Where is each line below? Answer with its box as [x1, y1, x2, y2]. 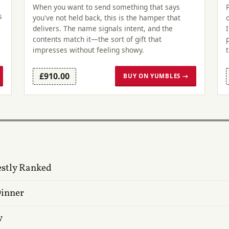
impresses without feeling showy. [32, 44, 144, 55]
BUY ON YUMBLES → [123, 72, 189, 80]
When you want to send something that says [32, 2, 180, 12]
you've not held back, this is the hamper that [32, 12, 180, 22]
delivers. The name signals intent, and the [32, 23, 173, 33]
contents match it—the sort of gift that [32, 34, 162, 44]
